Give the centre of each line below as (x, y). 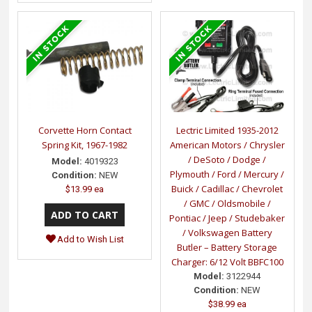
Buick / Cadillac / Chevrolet (227, 188)
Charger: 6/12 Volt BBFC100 (227, 262)
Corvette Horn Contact (85, 130)
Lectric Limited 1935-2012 (227, 130)
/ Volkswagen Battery (227, 232)
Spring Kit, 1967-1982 (85, 145)
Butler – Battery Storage (227, 247)
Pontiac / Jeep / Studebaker (227, 218)
